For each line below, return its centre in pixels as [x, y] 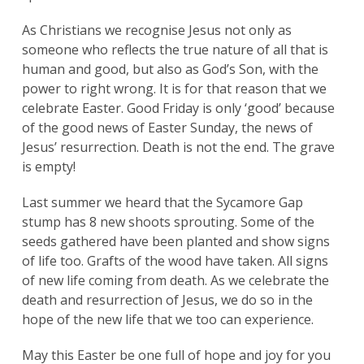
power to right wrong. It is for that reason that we [174, 89]
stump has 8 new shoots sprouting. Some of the [168, 222]
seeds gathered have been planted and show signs [175, 242]
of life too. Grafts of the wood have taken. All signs [175, 261]
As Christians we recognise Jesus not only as [156, 30]
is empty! [48, 167]
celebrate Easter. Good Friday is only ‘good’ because [178, 108]
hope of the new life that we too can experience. [167, 320]
